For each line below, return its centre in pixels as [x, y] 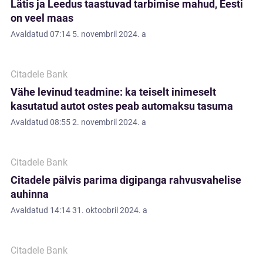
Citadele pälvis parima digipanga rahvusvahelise [126, 180]
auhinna [30, 194]
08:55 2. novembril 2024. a [98, 122]
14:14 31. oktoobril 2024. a [99, 210]
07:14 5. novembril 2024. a [98, 34]
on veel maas [42, 18]
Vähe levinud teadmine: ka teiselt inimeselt [113, 92]
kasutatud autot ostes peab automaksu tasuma [122, 106]
